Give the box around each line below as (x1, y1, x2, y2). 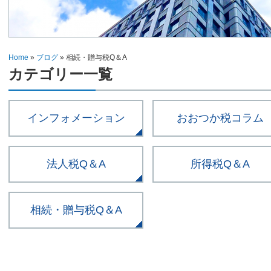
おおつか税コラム (176, 111, 264, 124)
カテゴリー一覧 (8, 65, 113, 82)
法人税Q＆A (46, 157, 106, 170)
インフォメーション (27, 111, 125, 124)
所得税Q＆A (190, 157, 250, 170)
